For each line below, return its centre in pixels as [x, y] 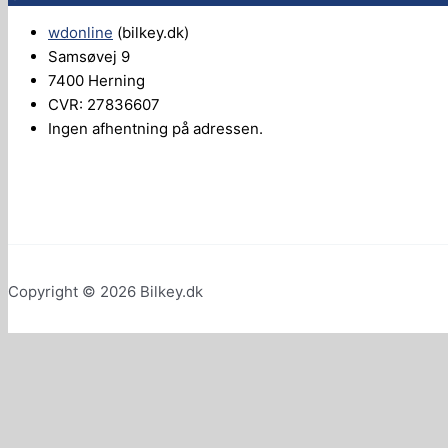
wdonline [80, 33]
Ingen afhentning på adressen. [155, 129]
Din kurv [62, 431]
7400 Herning [96, 81]
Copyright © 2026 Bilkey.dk [105, 291]
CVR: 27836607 [104, 105]
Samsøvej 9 [89, 57]
